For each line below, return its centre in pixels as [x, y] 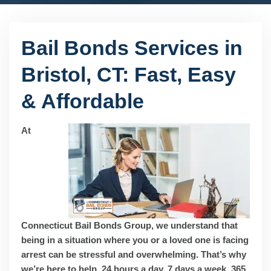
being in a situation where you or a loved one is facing [135, 240]
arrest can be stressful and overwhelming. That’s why [134, 254]
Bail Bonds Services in [132, 48]
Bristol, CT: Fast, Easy [129, 74]
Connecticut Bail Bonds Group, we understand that [129, 225]
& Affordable [83, 101]
